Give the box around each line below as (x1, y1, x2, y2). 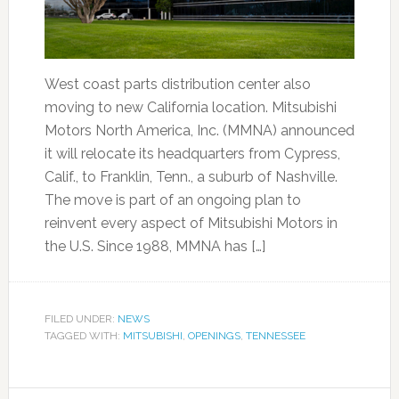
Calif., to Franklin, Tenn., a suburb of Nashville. (44, 168, 341, 185)
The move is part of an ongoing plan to (44, 191, 301, 208)
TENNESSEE (245, 330, 305, 342)
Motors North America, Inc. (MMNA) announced (44, 122, 354, 139)
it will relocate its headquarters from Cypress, (44, 145, 340, 162)
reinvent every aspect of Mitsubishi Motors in (44, 215, 338, 232)
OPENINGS (187, 330, 240, 342)
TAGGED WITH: (44, 330, 123, 342)
